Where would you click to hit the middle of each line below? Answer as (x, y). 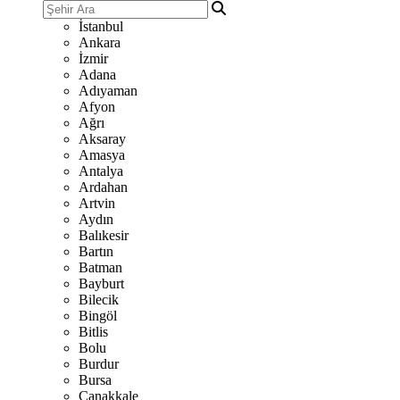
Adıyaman (108, 91)
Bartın (96, 251)
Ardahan (103, 187)
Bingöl (98, 316)
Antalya (101, 171)
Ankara (100, 42)
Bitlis (93, 332)
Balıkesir (104, 235)
